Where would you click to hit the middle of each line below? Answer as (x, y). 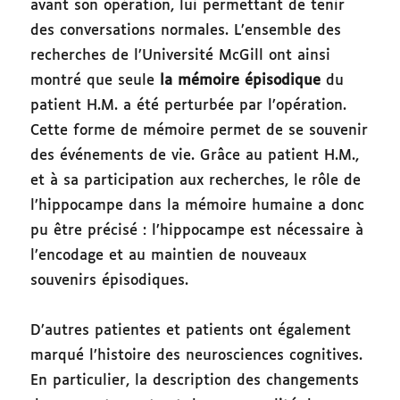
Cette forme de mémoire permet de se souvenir (200, 130)
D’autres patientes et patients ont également (191, 330)
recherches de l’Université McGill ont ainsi (181, 55)
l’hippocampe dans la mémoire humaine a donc (198, 205)
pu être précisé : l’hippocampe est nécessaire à (197, 230)
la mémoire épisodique (241, 80)
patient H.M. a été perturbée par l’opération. (189, 105)
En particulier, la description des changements (195, 380)
